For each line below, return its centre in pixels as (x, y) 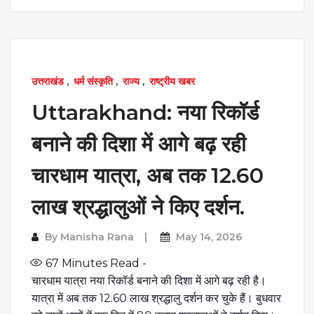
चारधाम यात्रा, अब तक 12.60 (148, 176)
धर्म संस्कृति (93, 81)
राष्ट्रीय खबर (172, 81)
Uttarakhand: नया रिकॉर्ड (145, 112)
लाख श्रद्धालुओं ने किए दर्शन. (138, 207)
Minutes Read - (103, 263)
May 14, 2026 (209, 237)
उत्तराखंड (48, 81)
